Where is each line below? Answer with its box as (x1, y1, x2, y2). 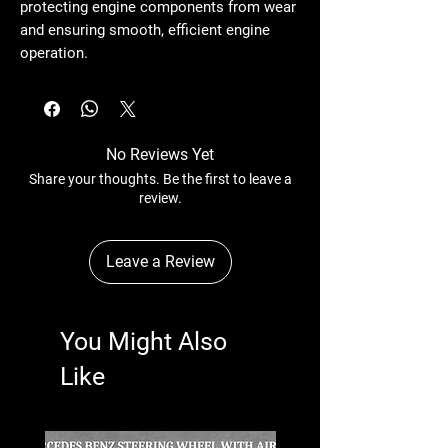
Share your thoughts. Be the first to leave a (28, 170, 292, 187)
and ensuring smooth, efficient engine (20, 20, 270, 39)
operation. (20, 43, 88, 62)
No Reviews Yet (106, 144, 214, 164)
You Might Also (60, 326, 227, 356)
